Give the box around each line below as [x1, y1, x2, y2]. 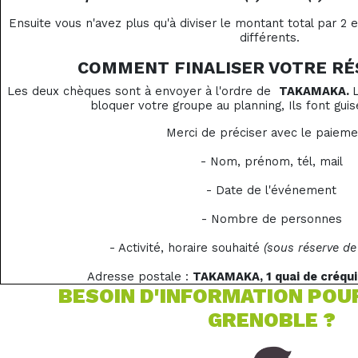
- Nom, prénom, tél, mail [200, 154, 343, 169]
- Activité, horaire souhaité [109, 241, 264, 256]
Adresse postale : [86, 269, 193, 284]
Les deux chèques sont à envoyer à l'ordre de [6, 84, 279, 99]
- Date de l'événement [206, 183, 336, 198]
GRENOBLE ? [207, 308, 336, 332]
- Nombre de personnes [201, 212, 342, 227]
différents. [239, 30, 304, 46]
